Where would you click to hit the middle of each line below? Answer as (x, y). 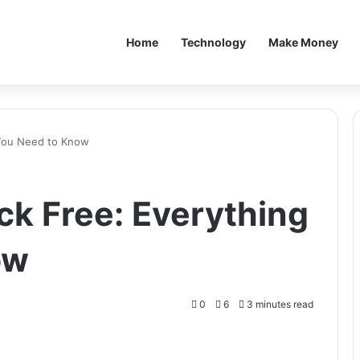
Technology (213, 42)
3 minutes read (279, 304)
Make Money (303, 42)
